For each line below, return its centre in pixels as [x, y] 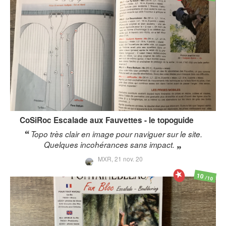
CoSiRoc [35, 120]
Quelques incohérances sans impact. [109, 144]
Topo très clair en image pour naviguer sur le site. [116, 134]
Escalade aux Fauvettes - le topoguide [123, 120]
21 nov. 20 [129, 158]
